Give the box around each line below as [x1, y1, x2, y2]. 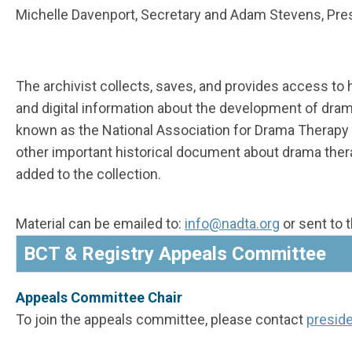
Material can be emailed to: [16, 215, 185, 233]
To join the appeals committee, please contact [16, 311, 306, 328]
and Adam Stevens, [201, 6, 327, 24]
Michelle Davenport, [16, 6, 141, 24]
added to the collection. [16, 166, 161, 183]
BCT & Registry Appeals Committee [24, 243, 326, 266]
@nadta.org [209, 215, 280, 233]
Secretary [141, 6, 201, 24]
